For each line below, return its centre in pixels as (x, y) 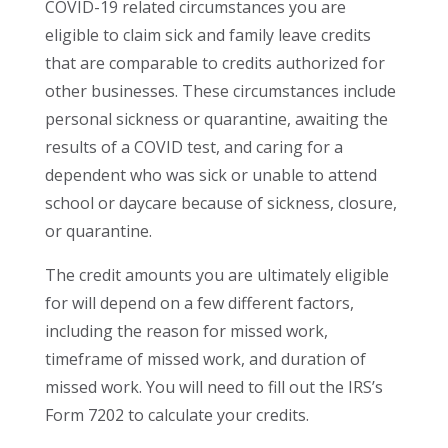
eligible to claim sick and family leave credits (207, 35)
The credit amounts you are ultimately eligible (216, 275)
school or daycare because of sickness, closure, (220, 203)
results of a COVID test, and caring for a (193, 147)
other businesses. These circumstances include (220, 91)
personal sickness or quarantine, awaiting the (216, 119)
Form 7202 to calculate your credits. (176, 415)
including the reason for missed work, (186, 331)
